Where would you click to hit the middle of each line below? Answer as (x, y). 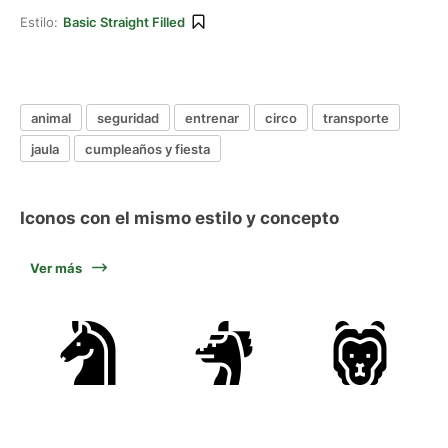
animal (51, 117)
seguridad (128, 117)
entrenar (212, 117)
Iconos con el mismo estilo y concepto (179, 218)
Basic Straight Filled (124, 22)
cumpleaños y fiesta (147, 148)
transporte (356, 117)
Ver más (56, 268)
